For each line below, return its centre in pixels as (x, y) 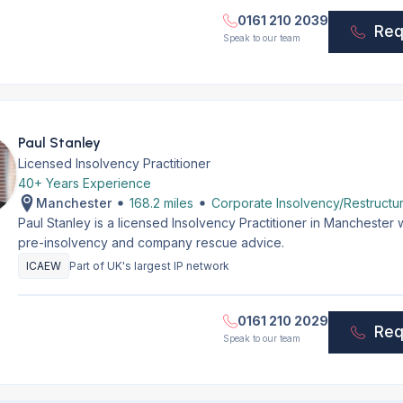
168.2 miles (161, 203)
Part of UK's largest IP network (149, 266)
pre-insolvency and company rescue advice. (151, 242)
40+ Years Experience (84, 183)
